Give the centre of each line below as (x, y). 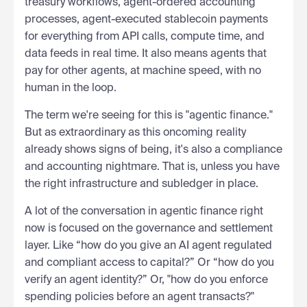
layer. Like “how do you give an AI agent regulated (148, 246)
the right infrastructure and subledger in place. (142, 184)
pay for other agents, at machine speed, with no (143, 71)
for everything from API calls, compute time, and (145, 37)
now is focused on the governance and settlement (149, 229)
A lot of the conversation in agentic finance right (144, 211)
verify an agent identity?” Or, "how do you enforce (146, 280)
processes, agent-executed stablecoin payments (146, 20)
